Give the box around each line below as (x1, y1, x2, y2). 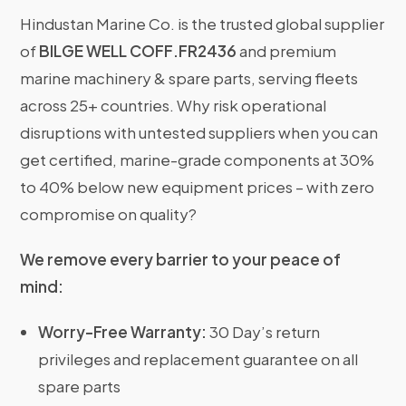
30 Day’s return (207, 322, 321, 343)
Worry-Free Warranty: (38, 322, 208, 343)
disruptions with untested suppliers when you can (20, 122, 379, 143)
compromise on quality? (20, 204, 198, 225)
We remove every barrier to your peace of (20, 249, 342, 270)
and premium (237, 41, 337, 62)
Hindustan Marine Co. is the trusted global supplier (20, 14, 385, 34)
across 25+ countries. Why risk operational (20, 95, 327, 116)
